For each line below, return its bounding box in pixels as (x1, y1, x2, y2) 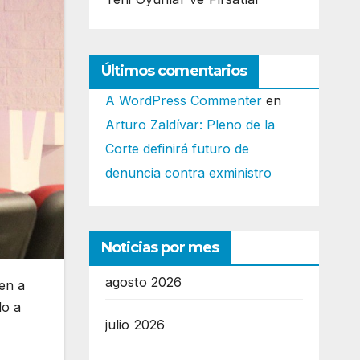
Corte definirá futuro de (104, 141, 249, 157)
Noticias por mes (100, 239, 219, 257)
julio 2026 (104, 317, 166, 333)
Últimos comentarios (100, 62, 247, 80)
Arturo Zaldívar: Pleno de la (104, 117, 275, 133)
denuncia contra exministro (104, 165, 272, 182)
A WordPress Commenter (104, 92, 262, 109)
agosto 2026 (104, 274, 182, 291)
